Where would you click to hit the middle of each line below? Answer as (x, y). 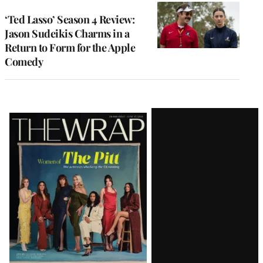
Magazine (44, 139)
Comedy (24, 62)
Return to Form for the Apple (70, 48)
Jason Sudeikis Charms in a (67, 34)
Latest (29, 118)
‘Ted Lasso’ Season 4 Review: (70, 20)
